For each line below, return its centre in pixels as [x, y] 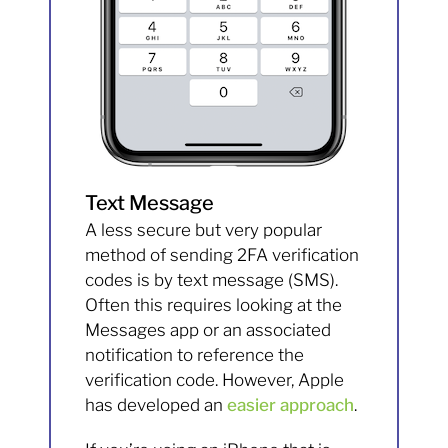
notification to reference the [195, 355]
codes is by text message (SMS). [212, 280]
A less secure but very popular [204, 230]
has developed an [156, 405]
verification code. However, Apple [215, 380]
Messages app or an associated [208, 330]
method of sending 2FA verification [222, 255]
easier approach [291, 405]
